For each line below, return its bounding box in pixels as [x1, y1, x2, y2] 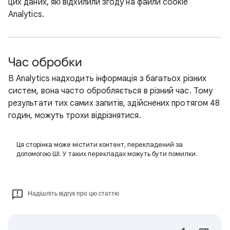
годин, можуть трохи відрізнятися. [8, 110, 141, 121]
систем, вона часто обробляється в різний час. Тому [8, 86, 213, 96]
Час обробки [8, 54, 82, 70]
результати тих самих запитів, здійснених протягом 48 [8, 98, 220, 108]
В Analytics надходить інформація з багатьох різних [8, 73, 206, 84]
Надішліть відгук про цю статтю [28, 190, 119, 197]
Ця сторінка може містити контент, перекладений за [16, 140, 183, 149]
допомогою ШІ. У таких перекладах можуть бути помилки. [16, 149, 197, 158]
